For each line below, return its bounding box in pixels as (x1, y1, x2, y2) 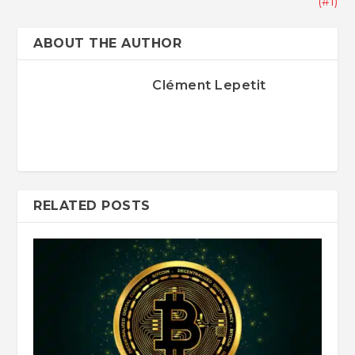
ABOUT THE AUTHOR (33, 36, 182, 52)
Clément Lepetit (152, 78, 266, 94)
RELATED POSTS (33, 198, 151, 214)
